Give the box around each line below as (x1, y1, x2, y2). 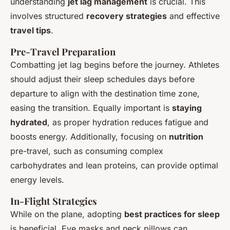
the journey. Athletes (138, 60, 219, 70)
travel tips (10, 25, 51, 35)
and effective (167, 11, 220, 21)
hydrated (10, 117, 47, 127)
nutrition (169, 131, 203, 142)
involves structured (10, 11, 86, 21)
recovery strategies (86, 11, 167, 21)
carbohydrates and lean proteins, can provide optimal (10, 160, 218, 170)
